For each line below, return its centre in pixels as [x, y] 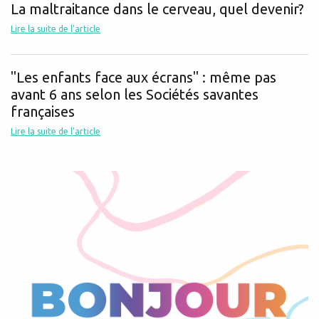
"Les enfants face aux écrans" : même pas [143, 78]
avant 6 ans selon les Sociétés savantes [135, 95]
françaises [43, 112]
